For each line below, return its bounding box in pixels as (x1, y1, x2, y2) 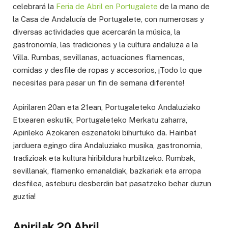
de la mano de (158, 2, 210, 11)
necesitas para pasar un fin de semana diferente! (13, 78, 184, 88)
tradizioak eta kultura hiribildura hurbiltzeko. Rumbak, (13, 154, 195, 163)
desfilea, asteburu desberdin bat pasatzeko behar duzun (13, 179, 211, 188)
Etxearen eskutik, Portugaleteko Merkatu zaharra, (13, 116, 187, 125)
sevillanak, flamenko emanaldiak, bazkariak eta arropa (13, 166, 201, 176)
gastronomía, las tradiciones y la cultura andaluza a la (13, 40, 198, 49)
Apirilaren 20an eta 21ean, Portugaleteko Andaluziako (13, 103, 201, 112)
